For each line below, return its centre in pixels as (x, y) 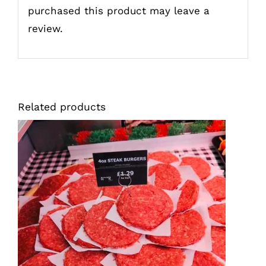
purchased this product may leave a (118, 10)
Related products (61, 107)
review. (45, 28)
